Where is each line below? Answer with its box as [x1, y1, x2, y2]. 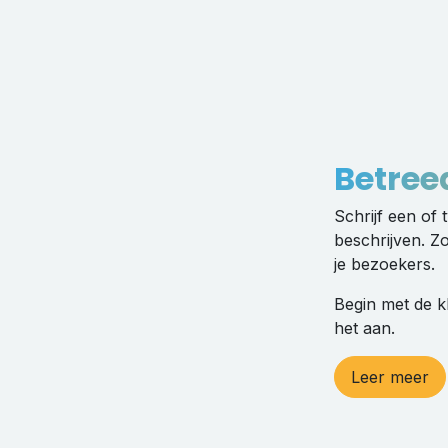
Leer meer [351, 367, 429, 387]
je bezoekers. [334, 254, 435, 274]
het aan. [334, 318, 395, 338]
